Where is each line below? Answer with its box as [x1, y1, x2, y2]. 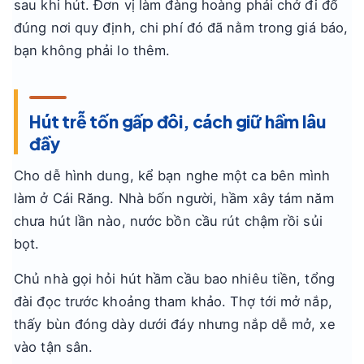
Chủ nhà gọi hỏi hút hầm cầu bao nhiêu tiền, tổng [14, 271, 335, 287]
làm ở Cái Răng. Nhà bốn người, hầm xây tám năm [14, 190, 334, 206]
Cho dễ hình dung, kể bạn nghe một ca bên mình [14, 167, 331, 184]
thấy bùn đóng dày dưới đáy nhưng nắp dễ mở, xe [14, 316, 336, 332]
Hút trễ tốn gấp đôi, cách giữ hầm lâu [29, 110, 326, 132]
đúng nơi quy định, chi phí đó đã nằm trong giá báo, [14, 19, 349, 36]
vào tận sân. [14, 339, 93, 355]
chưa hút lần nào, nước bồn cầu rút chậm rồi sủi [14, 213, 323, 229]
